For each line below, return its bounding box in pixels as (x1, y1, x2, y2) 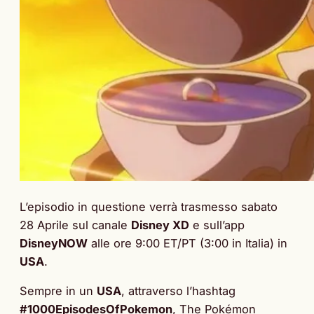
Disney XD (131, 217, 189, 232)
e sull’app (189, 217, 245, 232)
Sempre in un (20, 284, 97, 299)
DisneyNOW (20, 235, 88, 250)
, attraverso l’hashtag (121, 284, 235, 299)
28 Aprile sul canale (20, 217, 131, 232)
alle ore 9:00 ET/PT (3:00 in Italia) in (88, 235, 287, 250)
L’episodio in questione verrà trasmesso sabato (20, 199, 278, 214)
